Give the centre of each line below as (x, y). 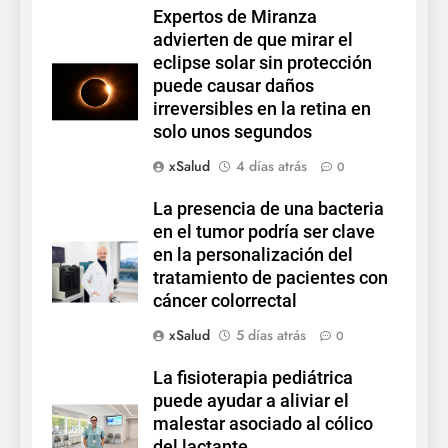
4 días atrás (271, 165)
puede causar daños (233, 85)
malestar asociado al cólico (263, 423)
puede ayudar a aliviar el (251, 400)
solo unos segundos (232, 131)
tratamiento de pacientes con (270, 277)
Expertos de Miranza (235, 16)
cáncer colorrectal (225, 300)
